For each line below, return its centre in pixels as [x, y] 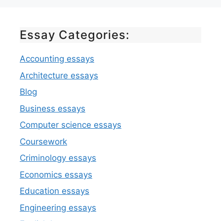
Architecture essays [59, 75]
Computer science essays [71, 125]
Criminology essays [58, 158]
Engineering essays [58, 207]
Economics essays [56, 174]
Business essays [53, 108]
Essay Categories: [75, 35]
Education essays [55, 191]
